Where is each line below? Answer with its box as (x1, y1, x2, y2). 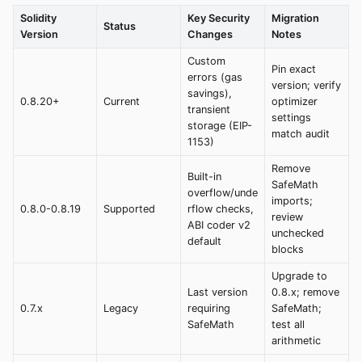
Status (103, 19, 136, 32)
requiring (187, 301, 230, 314)
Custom (187, 54, 225, 67)
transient (187, 103, 230, 116)
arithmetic (271, 334, 321, 347)
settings (271, 111, 311, 124)
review (271, 210, 303, 223)
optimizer (271, 95, 318, 107)
